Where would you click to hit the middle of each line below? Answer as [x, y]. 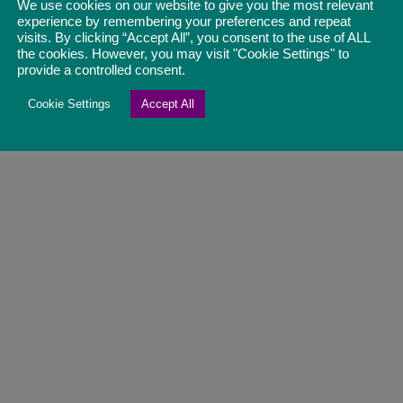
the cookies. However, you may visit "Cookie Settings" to [183, 54]
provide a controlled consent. [101, 70]
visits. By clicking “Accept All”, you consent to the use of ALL [193, 37]
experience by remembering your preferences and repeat [184, 21]
